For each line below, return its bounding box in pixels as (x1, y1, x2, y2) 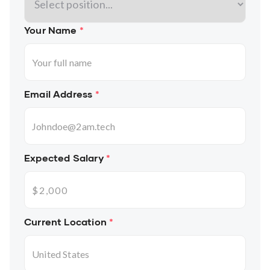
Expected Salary (24, 152, 106, 164)
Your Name (24, 24, 80, 36)
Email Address (24, 88, 95, 100)
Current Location (24, 216, 110, 228)
